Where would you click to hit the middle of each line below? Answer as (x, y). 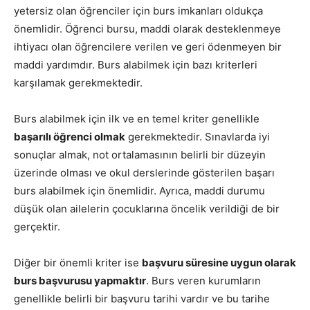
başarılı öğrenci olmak (70, 137)
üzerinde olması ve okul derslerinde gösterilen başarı (144, 173)
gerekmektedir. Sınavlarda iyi (198, 137)
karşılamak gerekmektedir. (78, 83)
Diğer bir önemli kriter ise (78, 263)
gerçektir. (37, 227)
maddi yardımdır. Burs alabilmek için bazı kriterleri (136, 65)
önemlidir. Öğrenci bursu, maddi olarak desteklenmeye (147, 29)
